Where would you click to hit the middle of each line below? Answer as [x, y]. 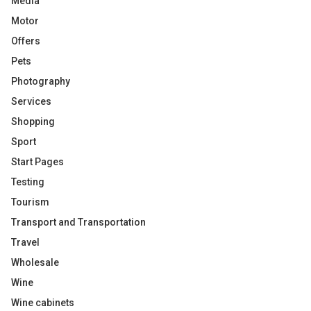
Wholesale [35, 262]
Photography [41, 81]
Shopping [33, 121]
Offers [26, 41]
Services [31, 101]
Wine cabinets [43, 303]
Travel [25, 242]
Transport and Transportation [78, 222]
